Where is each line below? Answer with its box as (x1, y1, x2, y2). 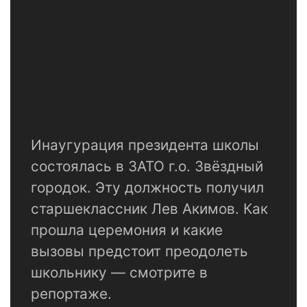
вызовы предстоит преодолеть (31, 243, 248, 260)
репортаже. (31, 285, 112, 303)
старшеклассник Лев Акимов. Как (31, 200, 268, 218)
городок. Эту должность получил (31, 179, 264, 197)
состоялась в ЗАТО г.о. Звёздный (31, 158, 263, 175)
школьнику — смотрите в (31, 264, 208, 282)
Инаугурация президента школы (31, 136, 259, 154)
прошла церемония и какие (31, 221, 223, 239)
